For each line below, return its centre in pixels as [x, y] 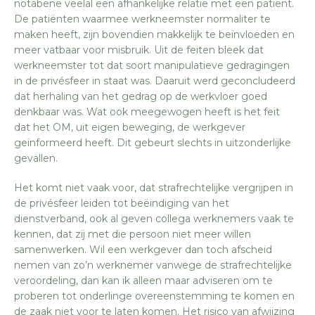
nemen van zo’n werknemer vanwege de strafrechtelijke [153, 265]
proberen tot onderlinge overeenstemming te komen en [154, 296]
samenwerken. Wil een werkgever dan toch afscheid [143, 249]
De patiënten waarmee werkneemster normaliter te [142, 19]
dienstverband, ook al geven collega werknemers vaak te [154, 218]
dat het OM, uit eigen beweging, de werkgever [130, 127]
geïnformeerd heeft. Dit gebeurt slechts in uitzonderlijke [153, 142]
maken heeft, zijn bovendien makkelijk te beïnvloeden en [154, 34]
